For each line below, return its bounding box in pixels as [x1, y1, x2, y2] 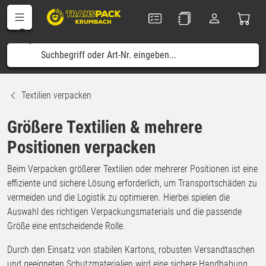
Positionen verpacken [7, 137, 156, 157]
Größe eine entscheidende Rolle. [7, 220, 125, 232]
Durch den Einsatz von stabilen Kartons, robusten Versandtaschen [7, 244, 255, 255]
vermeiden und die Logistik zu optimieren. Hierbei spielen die [7, 192, 230, 203]
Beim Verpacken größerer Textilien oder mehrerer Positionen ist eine [7, 163, 258, 175]
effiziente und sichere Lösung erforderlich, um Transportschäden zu [7, 178, 257, 189]
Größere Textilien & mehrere [7, 117, 202, 137]
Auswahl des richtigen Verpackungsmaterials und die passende [7, 206, 242, 217]
